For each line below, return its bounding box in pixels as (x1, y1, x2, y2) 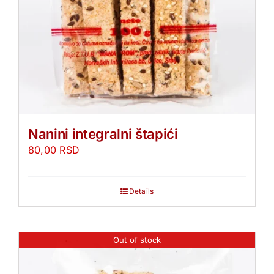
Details (128, 187, 154, 196)
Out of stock (113, 235, 161, 245)
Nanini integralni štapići (28, 126, 178, 143)
